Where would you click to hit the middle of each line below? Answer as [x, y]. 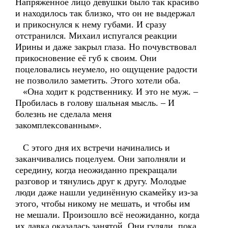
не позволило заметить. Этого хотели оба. [98, 80]
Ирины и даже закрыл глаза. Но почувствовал [106, 47]
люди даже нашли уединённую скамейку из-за [107, 192]
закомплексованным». [59, 125]
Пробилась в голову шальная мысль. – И [95, 103]
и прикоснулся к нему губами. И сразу [91, 24]
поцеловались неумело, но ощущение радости [106, 69]
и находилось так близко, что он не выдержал [105, 13]
